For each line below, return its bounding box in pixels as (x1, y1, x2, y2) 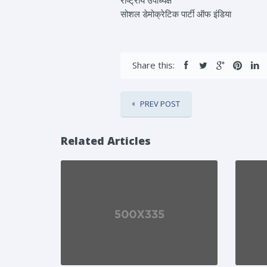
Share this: (132, 59, 175, 72)
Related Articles (61, 133, 151, 148)
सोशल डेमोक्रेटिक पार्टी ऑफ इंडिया (120, 8, 231, 20)
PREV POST (140, 98, 180, 110)
